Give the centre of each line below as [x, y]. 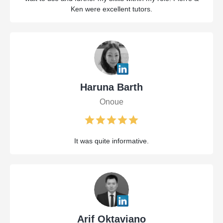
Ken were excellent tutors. [111, 9]
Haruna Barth [111, 87]
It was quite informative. [111, 141]
